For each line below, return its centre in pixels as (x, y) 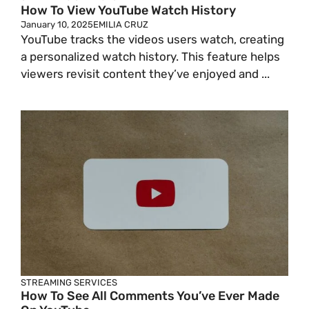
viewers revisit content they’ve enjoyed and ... (145, 74)
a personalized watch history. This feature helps (150, 57)
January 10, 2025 (57, 24)
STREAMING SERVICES (69, 282)
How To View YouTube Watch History (128, 10)
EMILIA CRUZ (121, 24)
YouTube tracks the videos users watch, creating (152, 39)
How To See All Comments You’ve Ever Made (150, 296)
